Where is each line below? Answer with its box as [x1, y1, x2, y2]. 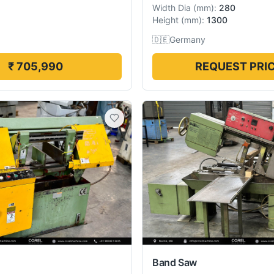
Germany [169, 34, 206, 45]
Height [152, 14, 179, 25]
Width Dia [152, 2, 191, 13]
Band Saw [152, 256, 197, 269]
